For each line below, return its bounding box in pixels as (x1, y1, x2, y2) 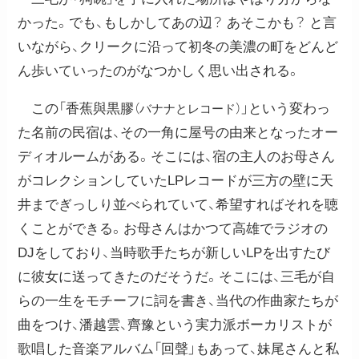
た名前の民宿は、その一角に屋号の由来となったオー (18, 124, 339, 140)
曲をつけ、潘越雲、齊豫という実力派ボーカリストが (18, 317, 333, 333)
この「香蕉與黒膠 (18, 100, 135, 116)
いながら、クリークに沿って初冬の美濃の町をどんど (18, 38, 339, 54)
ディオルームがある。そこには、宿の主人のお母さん (18, 148, 336, 164)
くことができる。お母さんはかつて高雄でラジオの (18, 220, 329, 236)
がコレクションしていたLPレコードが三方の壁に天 (18, 172, 334, 188)
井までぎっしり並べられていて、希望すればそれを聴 (18, 196, 339, 212)
